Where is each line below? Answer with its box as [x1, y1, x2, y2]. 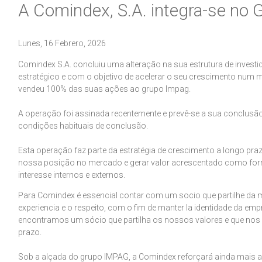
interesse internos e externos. [18, 170, 126, 180]
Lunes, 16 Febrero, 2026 [18, 39, 106, 49]
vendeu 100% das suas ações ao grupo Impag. [18, 84, 191, 94]
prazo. [18, 227, 42, 237]
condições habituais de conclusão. [18, 121, 149, 131]
